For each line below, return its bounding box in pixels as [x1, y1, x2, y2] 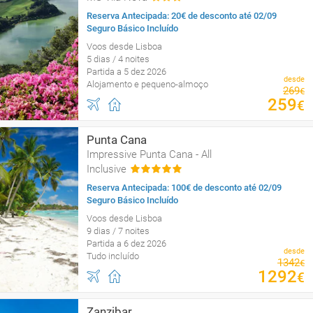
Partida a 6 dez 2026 [87, 238, 166, 249]
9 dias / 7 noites [87, 226, 150, 236]
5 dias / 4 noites [87, 54, 150, 64]
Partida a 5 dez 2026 [87, 66, 166, 77]
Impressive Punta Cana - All [87, 148, 212, 161]
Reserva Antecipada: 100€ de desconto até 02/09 [87, 182, 282, 193]
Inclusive [87, 163, 126, 175]
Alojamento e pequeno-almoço [87, 79, 208, 89]
